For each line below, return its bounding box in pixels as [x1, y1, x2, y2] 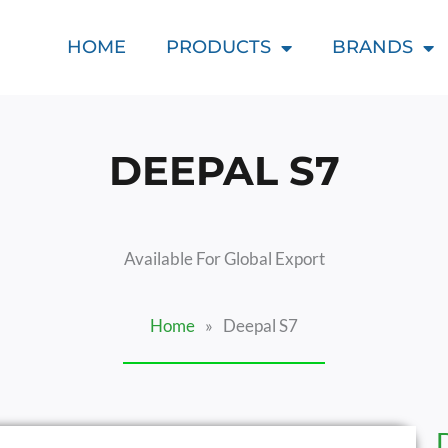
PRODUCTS [166, 36, 272, 58]
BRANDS [332, 36, 414, 58]
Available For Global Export [123, 248, 325, 269]
